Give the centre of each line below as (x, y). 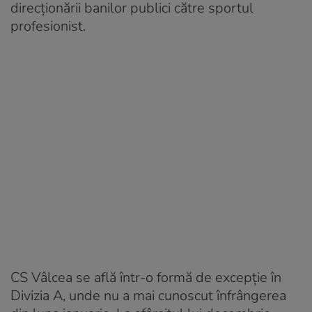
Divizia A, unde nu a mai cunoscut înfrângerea (148, 295)
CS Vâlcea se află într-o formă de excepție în (146, 277)
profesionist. (48, 26)
